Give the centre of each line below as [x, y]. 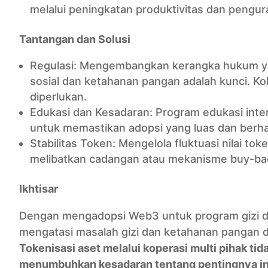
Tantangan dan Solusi [75, 39]
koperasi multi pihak [196, 248]
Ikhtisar [39, 189]
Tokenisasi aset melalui [81, 248]
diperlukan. [58, 97]
